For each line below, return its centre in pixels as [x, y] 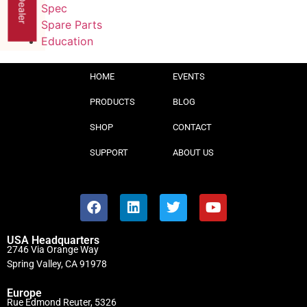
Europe [24, 293]
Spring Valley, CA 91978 [57, 263]
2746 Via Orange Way [53, 249]
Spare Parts [72, 24]
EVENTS [189, 76]
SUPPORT [109, 152]
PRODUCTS [112, 101]
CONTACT [192, 127]
